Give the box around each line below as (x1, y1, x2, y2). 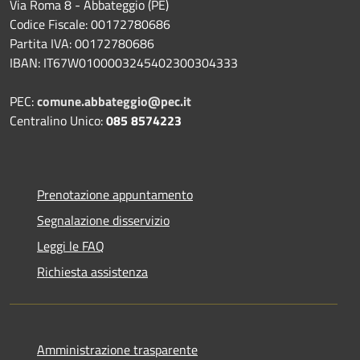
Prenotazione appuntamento (37, 184, 193, 204)
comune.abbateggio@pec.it (37, 91, 191, 111)
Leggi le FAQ (37, 235, 104, 256)
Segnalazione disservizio (37, 210, 170, 230)
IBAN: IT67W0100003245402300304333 (10, 52, 238, 72)
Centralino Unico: (10, 110, 106, 130)
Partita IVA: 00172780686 (10, 33, 154, 53)
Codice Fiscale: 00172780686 (10, 14, 170, 34)
